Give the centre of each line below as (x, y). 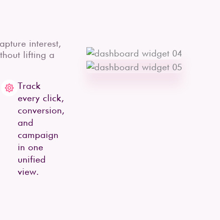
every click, (41, 98)
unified (32, 159)
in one (30, 147)
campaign (38, 135)
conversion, (41, 110)
